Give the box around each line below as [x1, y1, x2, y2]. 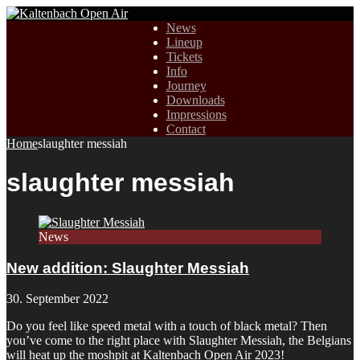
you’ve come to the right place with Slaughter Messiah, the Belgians [6, 333, 351, 348]
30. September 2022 [6, 292, 108, 306]
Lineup [166, 35, 202, 49]
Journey [166, 79, 207, 92]
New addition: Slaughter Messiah [6, 259, 249, 276]
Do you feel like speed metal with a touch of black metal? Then [6, 319, 327, 333]
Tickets [166, 50, 202, 63]
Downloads [166, 93, 225, 107]
